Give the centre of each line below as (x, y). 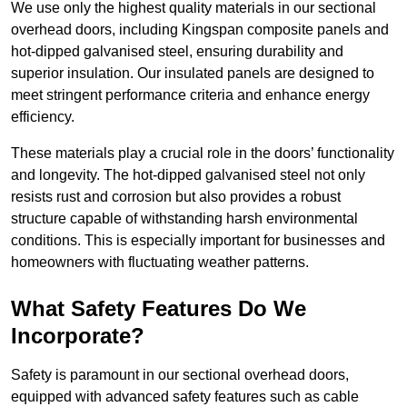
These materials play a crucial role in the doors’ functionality (203, 154)
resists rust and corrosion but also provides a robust (176, 197)
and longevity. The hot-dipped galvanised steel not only (188, 175)
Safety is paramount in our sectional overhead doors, (180, 375)
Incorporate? (78, 336)
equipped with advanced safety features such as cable (185, 397)
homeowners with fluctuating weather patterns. (160, 263)
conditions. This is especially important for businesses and (198, 241)
